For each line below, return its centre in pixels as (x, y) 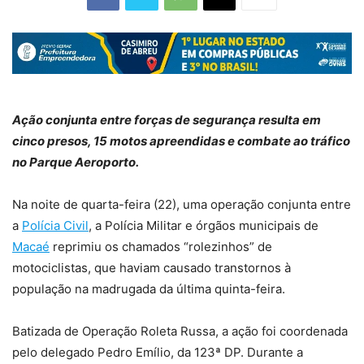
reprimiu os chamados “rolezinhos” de (161, 247)
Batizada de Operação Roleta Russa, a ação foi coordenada (180, 331)
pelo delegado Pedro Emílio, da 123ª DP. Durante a (158, 353)
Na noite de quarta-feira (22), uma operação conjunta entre (182, 205)
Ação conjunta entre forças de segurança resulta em (167, 120)
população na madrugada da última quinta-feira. (149, 289)
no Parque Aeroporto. (76, 162)
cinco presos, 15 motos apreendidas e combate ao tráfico (181, 141)
